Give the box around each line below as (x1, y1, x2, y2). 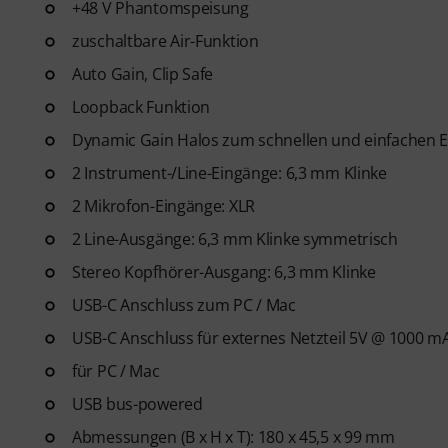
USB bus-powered (72, 392, 203, 415)
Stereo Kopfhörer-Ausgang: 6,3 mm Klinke (72, 260, 376, 283)
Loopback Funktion (72, 95, 211, 118)
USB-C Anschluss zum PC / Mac (72, 293, 296, 316)
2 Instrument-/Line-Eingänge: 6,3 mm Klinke (72, 161, 387, 184)
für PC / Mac (72, 359, 160, 382)
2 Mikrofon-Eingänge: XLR (72, 194, 256, 217)
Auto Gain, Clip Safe (72, 62, 214, 85)
